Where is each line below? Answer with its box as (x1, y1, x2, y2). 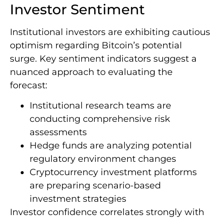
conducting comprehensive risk (30, 113, 170, 125)
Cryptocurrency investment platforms (30, 167, 197, 178)
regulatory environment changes (30, 153, 176, 165)
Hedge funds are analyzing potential (30, 140, 192, 151)
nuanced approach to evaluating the (10, 66, 173, 77)
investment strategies (30, 193, 126, 205)
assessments (30, 127, 87, 138)
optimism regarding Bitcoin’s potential (10, 39, 182, 51)
